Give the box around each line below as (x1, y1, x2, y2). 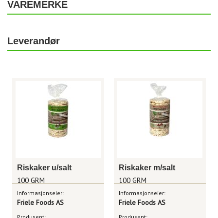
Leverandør (7, 36, 60, 46)
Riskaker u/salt (17, 163, 72, 172)
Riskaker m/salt (119, 163, 175, 172)
